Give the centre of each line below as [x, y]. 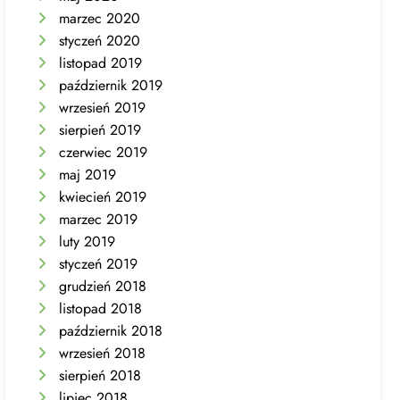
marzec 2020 [100, 18]
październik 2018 [111, 330]
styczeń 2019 [99, 263]
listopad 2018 [101, 308]
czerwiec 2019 [104, 152]
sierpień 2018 [100, 375]
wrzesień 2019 [103, 107]
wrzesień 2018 [103, 353]
